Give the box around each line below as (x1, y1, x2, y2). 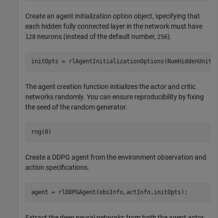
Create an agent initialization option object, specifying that (25, 12, 200, 20)
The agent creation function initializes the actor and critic (25, 82, 196, 91)
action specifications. (25, 163, 90, 171)
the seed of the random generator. (25, 103, 127, 111)
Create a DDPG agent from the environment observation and (25, 153, 206, 161)
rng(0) (31, 128, 52, 136)
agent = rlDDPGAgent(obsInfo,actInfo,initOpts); (31, 189, 188, 196)
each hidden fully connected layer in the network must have (25, 22, 202, 30)
